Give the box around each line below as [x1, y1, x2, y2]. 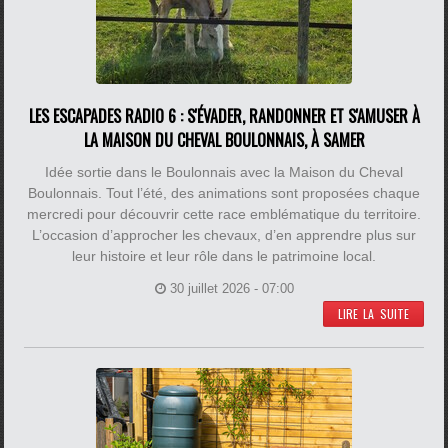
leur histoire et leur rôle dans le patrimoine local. [72, 248, 376, 264]
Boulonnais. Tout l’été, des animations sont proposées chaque [28, 185, 420, 201]
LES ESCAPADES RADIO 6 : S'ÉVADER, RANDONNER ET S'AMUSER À [28, 104, 420, 128]
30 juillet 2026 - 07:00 [169, 281, 294, 296]
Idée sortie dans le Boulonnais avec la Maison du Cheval [45, 164, 403, 180]
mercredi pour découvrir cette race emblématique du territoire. [27, 206, 421, 222]
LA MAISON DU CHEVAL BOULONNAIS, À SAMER [83, 128, 365, 152]
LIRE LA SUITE [337, 305, 409, 322]
